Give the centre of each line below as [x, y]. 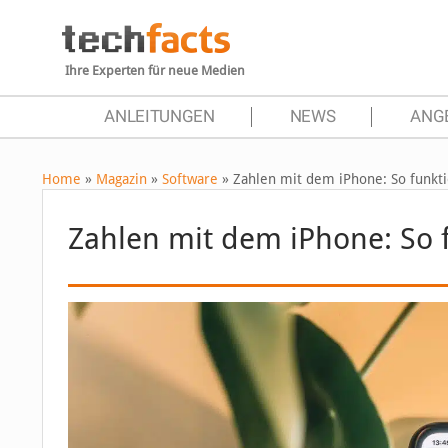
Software [190, 179]
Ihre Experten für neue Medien [155, 70]
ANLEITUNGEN [159, 116]
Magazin [121, 179]
